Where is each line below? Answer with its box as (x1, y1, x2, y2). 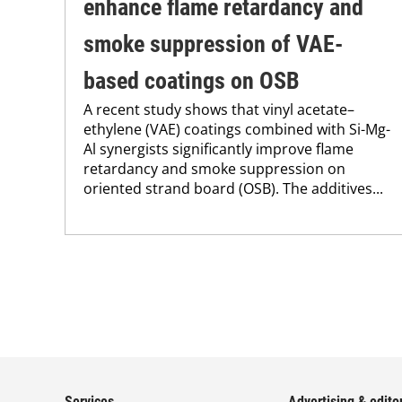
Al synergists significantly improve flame (83, 139, 354, 160)
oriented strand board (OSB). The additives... (83, 179, 383, 199)
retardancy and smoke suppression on (83, 159, 345, 179)
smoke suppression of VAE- (83, 31, 343, 58)
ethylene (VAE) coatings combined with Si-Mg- (83, 119, 390, 140)
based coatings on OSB (83, 67, 300, 95)
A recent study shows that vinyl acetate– (83, 100, 354, 120)
